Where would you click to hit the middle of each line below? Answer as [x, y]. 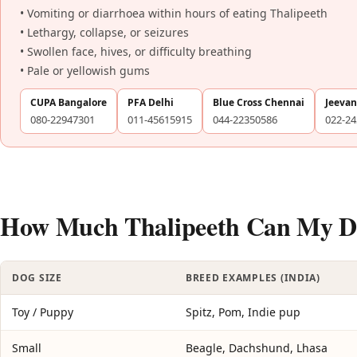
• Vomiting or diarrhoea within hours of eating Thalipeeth [174, 13]
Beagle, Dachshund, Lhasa [257, 347]
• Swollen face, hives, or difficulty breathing [136, 51]
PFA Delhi [151, 102]
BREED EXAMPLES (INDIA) [253, 277]
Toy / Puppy [43, 312]
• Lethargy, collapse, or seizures [104, 32]
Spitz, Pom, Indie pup [243, 312]
